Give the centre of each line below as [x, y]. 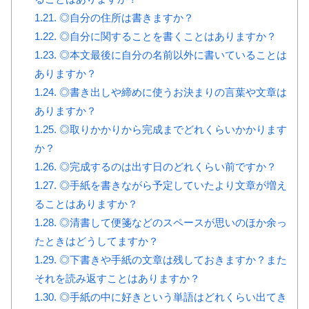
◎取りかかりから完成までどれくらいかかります [171, 129]
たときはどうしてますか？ [96, 241]
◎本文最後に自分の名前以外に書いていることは [171, 54]
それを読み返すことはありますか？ [117, 278]
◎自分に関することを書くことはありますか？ [166, 36]
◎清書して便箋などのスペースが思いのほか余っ [171, 222]
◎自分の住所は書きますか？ [125, 17]
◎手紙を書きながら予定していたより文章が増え [171, 185]
